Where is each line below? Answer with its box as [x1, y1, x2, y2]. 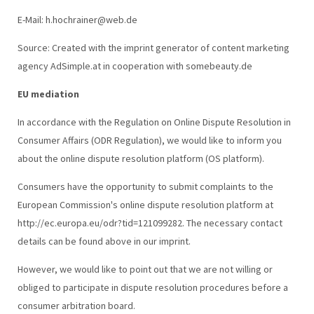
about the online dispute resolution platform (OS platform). [17, 151, 264, 165]
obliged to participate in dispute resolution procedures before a [17, 280, 288, 294]
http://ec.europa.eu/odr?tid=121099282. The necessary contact [17, 216, 282, 229]
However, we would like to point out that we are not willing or [17, 262, 273, 275]
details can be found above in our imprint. [17, 234, 191, 247]
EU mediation [17, 87, 79, 100]
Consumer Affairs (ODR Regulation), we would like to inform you [17, 133, 282, 146]
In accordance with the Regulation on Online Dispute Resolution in [17, 115, 291, 128]
